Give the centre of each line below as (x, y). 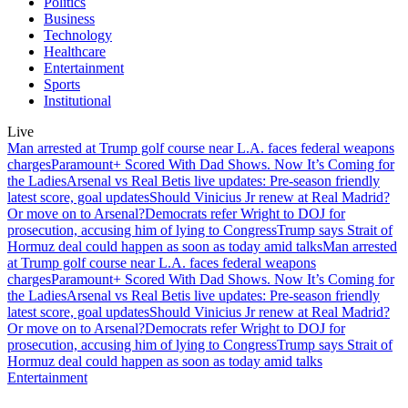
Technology (78, 35)
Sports (62, 84)
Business (69, 19)
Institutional (77, 101)
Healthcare (75, 51)
